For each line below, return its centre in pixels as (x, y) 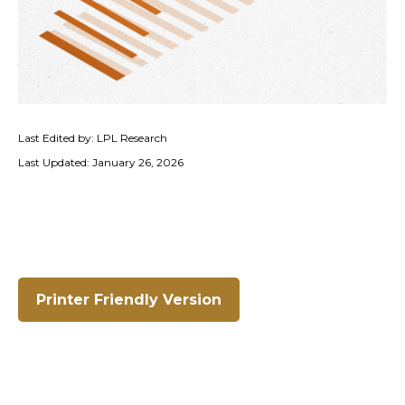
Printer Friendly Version (129, 300)
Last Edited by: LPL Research (93, 138)
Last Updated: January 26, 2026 (101, 162)
